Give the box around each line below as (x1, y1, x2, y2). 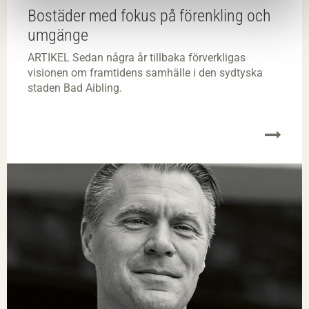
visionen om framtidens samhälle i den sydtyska (28, 66, 263, 79)
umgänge (28, 25, 88, 45)
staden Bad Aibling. (28, 81, 122, 94)
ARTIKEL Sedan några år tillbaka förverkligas (28, 50, 246, 64)
